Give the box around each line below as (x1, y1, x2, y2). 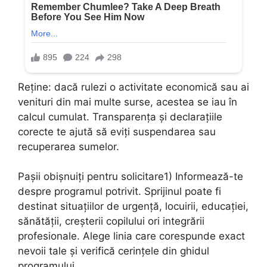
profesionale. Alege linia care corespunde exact (18, 230, 245, 243)
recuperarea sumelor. (18, 140, 119, 153)
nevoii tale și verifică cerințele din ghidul (18, 245, 209, 257)
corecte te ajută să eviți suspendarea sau (18, 125, 216, 138)
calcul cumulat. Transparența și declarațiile (18, 110, 222, 123)
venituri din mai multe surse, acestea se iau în (18, 95, 237, 108)
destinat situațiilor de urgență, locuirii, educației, (18, 200, 249, 213)
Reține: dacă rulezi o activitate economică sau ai (18, 80, 249, 93)
